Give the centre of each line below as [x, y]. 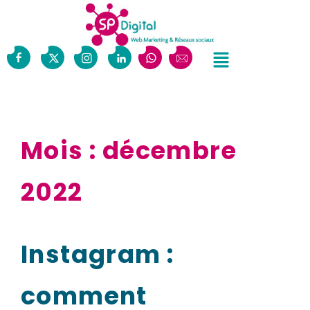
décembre [170, 150]
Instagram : [98, 254]
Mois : [62, 150]
